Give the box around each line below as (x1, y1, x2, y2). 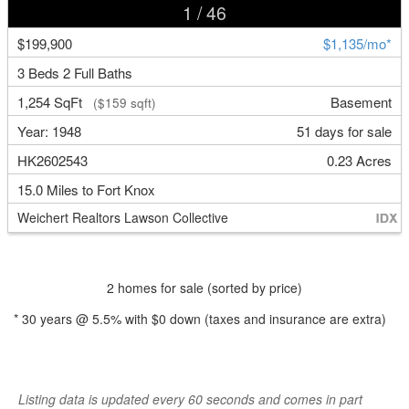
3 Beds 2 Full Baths (17, 62, 133, 82)
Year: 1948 (17, 121, 82, 141)
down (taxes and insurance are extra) (166, 309, 386, 329)
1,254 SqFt (17, 91, 87, 111)
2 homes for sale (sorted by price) (107, 278, 302, 298)
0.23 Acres (326, 150, 392, 170)
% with (110, 309, 152, 329)
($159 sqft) (86, 93, 157, 111)
